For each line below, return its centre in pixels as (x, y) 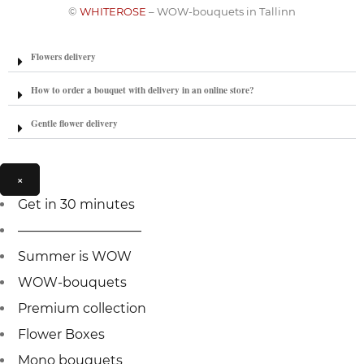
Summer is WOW (75, 256)
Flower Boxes (61, 334)
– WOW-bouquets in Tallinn (221, 11)
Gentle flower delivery (74, 123)
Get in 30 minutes (76, 204)
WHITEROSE (113, 11)
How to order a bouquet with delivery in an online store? (143, 89)
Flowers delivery (63, 56)
